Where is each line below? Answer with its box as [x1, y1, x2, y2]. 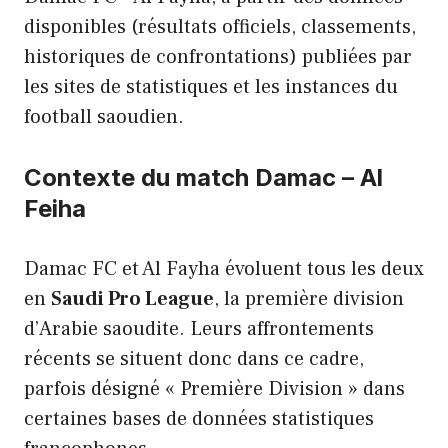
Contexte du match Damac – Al [24, 162, 383, 192]
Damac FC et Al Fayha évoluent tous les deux [24, 255, 424, 282]
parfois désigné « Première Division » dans [24, 375, 405, 402]
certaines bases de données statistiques [24, 405, 374, 432]
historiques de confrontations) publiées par [24, 43, 412, 70]
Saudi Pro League [51, 285, 214, 312]
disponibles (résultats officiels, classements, [24, 13, 416, 40]
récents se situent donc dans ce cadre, [24, 345, 364, 372]
